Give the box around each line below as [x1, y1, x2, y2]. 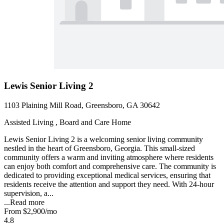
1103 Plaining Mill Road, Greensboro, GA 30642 [4, 100, 160, 109]
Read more [10, 197, 44, 206]
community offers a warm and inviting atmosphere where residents [4, 152, 213, 161]
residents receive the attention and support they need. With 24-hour [4, 179, 214, 188]
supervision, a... [4, 188, 53, 197]
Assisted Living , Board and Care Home [4, 117, 131, 126]
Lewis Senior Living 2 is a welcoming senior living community [4, 134, 203, 143]
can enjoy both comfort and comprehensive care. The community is [4, 161, 216, 170]
